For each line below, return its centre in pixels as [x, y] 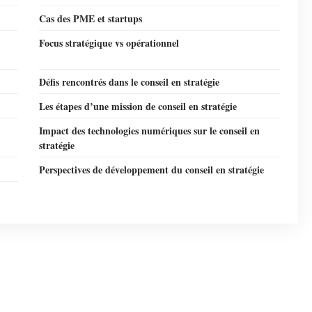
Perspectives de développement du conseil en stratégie [151, 170]
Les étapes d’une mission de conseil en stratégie [138, 106]
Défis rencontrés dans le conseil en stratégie [129, 82]
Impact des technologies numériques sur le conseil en [149, 131]
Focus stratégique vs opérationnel [109, 43]
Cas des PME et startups [91, 18]
